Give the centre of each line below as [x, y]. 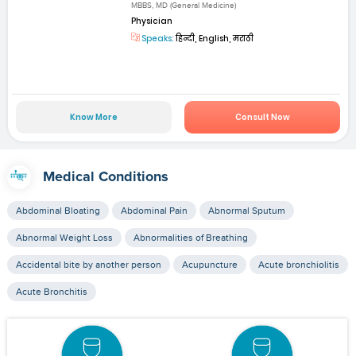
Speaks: [157, 39]
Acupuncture [209, 264]
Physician [152, 21]
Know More [93, 117]
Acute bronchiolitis [298, 264]
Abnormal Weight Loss [64, 237]
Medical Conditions [105, 177]
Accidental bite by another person [88, 264]
